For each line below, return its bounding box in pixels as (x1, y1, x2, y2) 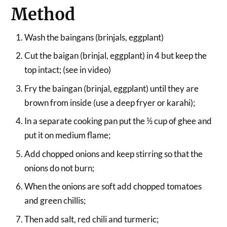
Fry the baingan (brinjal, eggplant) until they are (24, 83, 199, 94)
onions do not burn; (24, 162, 94, 173)
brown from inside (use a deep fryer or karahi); (24, 97, 195, 108)
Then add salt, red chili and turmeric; (24, 213, 159, 224)
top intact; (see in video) (24, 64, 111, 75)
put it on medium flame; (24, 130, 110, 141)
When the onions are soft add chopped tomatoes (24, 181, 202, 192)
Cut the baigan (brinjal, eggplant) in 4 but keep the (24, 50, 207, 61)
